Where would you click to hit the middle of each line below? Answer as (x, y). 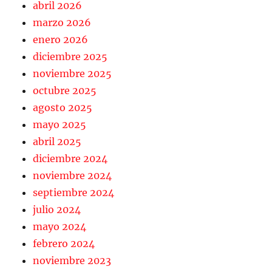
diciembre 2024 (70, 159)
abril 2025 (57, 142)
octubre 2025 (65, 91)
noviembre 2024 (73, 176)
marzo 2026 (62, 23)
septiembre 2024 (74, 193)
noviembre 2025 (73, 74)
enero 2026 (61, 40)
